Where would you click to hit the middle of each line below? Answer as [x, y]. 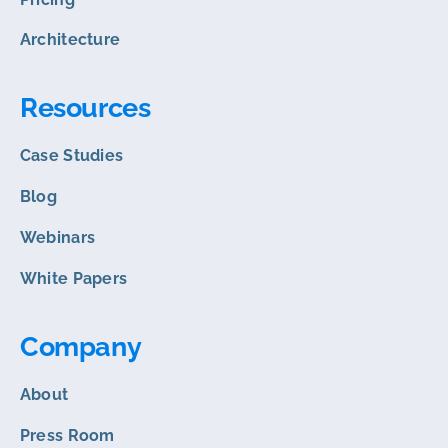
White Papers [73, 278]
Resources [85, 107]
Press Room [67, 435]
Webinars [57, 237]
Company [80, 346]
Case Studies [71, 155]
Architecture [70, 39]
